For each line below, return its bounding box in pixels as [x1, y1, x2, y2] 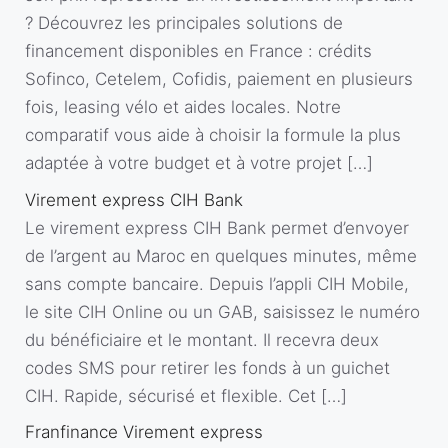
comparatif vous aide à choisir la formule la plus [25, 125, 401, 145]
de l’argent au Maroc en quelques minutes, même [25, 245, 417, 266]
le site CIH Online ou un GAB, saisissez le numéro [25, 301, 420, 322]
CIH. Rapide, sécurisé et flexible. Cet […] [25, 385, 347, 406]
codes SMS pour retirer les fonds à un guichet [25, 357, 390, 378]
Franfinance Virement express [25, 422, 263, 442]
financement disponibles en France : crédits [25, 41, 372, 61]
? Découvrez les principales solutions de [25, 13, 343, 33]
